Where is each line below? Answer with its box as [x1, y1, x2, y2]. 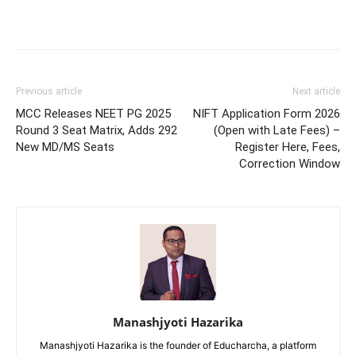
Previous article [16, 85, 82, 97]
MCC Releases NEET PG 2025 [16, 106, 171, 121]
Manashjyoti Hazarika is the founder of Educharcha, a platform [40, 339, 316, 351]
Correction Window [239, 156, 340, 171]
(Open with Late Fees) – [214, 122, 340, 137]
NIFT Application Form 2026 [193, 106, 340, 121]
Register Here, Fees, [235, 139, 340, 154]
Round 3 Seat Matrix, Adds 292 [16, 122, 177, 137]
